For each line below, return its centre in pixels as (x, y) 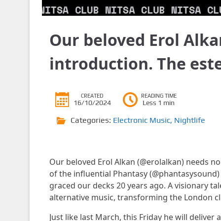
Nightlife (189, 120)
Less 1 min (159, 103)
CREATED (92, 96)
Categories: (92, 120)
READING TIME (159, 96)
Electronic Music (141, 120)
